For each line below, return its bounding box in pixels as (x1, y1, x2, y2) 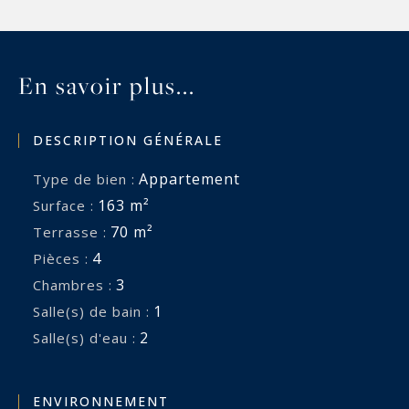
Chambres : (42, 276, 112, 295)
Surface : (41, 196, 94, 215)
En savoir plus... (18, 68, 195, 101)
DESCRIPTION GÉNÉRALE (33, 131, 223, 150)
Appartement (139, 169, 240, 190)
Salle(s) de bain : (41, 302, 150, 321)
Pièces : (43, 249, 89, 268)
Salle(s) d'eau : (41, 329, 136, 348)
